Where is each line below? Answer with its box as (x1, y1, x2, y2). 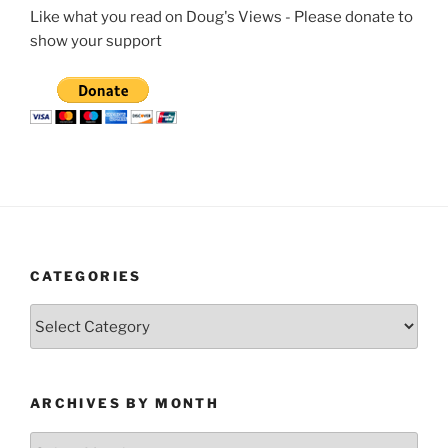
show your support (30, 31, 162, 50)
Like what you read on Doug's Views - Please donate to (30, 7, 413, 26)
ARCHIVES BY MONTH (30, 395, 220, 412)
